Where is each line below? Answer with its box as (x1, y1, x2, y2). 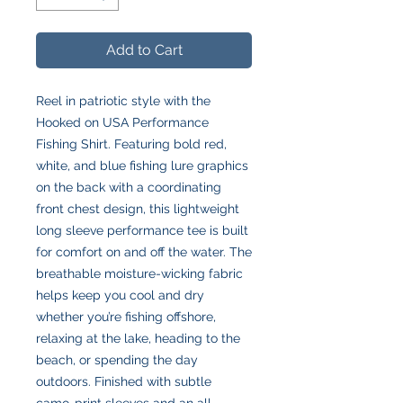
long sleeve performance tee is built (36, 222, 248, 237)
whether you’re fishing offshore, (36, 309, 216, 324)
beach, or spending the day (36, 352, 198, 367)
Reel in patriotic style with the (36, 93, 210, 108)
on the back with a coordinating (36, 179, 221, 194)
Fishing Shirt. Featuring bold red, (36, 136, 227, 151)
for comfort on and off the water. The (36, 244, 252, 259)
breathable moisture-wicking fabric (36, 265, 243, 281)
